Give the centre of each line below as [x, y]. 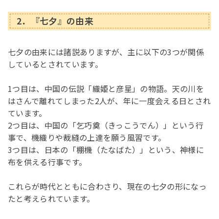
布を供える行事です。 [47, 162]
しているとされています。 [55, 64]
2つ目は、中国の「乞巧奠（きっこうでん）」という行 [106, 125]
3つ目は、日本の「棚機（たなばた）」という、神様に [106, 149]
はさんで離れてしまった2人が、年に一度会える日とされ [109, 100]
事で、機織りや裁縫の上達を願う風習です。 [87, 137]
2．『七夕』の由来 [55, 21]
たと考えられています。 [51, 198]
